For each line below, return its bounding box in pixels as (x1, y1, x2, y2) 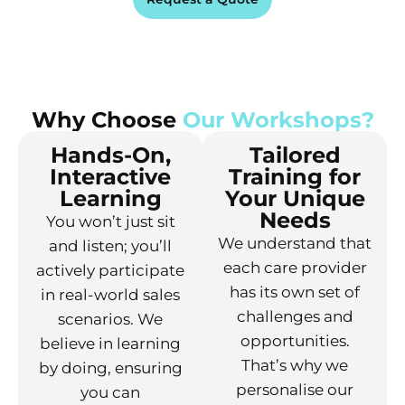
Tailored (249, 141, 341, 168)
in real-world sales (41, 285, 180, 304)
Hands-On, (50, 141, 171, 168)
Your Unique (224, 184, 365, 212)
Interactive (50, 163, 171, 190)
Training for (229, 163, 361, 190)
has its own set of (230, 282, 360, 301)
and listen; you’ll (49, 236, 172, 255)
